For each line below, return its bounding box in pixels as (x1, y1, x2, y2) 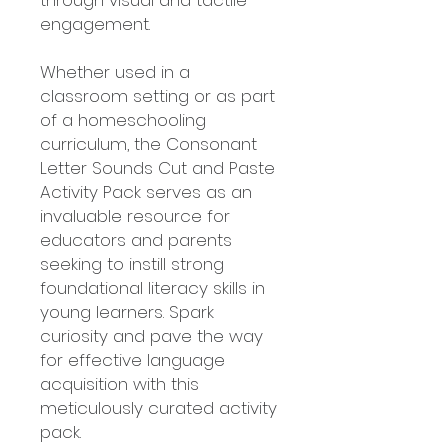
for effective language (40, 348, 225, 372)
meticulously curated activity (40, 396, 277, 420)
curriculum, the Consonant (40, 132, 257, 156)
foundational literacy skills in (40, 276, 265, 300)
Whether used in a (40, 60, 190, 84)
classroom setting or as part (40, 84, 275, 108)
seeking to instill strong (40, 252, 224, 276)
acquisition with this (40, 372, 199, 396)
